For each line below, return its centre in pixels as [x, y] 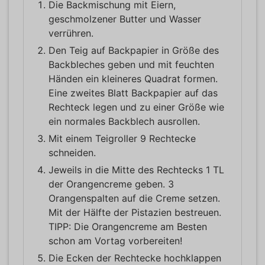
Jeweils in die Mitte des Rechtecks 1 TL [136, 169]
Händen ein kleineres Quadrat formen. [133, 78]
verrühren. [71, 33]
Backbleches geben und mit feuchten [131, 64]
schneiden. [72, 152]
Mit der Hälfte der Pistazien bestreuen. [135, 212]
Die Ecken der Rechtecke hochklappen [135, 258]
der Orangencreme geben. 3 [111, 184]
